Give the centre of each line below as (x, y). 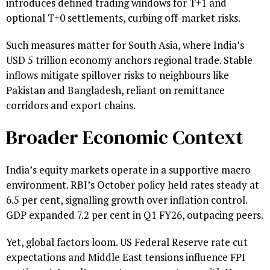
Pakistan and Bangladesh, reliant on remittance (115, 90)
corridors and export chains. (71, 105)
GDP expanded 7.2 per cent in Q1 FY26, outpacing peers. (135, 215)
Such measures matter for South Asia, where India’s (125, 45)
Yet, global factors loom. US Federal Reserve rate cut (127, 242)
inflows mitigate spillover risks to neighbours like (118, 75)
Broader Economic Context (125, 137)
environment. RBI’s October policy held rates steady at (133, 185)
